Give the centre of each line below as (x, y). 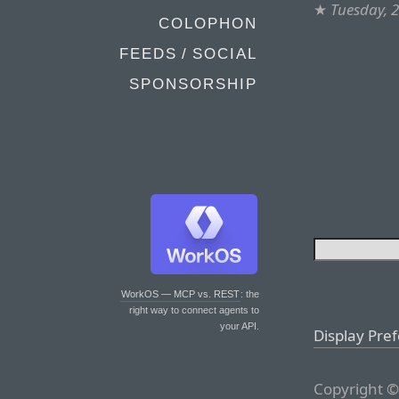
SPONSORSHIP (193, 84)
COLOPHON (208, 24)
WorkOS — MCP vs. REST (180, 294)
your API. (240, 326)
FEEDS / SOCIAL (188, 54)
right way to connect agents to (194, 310)
